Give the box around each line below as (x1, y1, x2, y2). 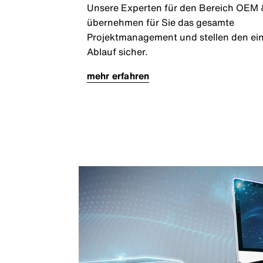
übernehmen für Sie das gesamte (86, 15, 234, 30)
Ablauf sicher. (86, 45, 148, 59)
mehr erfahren (86, 69, 150, 83)
